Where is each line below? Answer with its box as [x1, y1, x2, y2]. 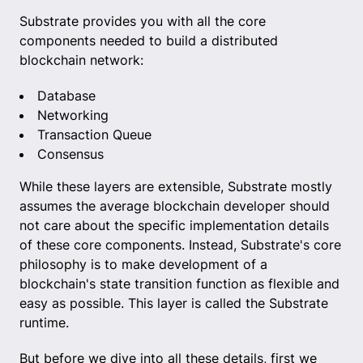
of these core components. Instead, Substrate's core [19, 236, 341, 253]
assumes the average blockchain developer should [19, 197, 330, 214]
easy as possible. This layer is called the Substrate [19, 294, 328, 311]
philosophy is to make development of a [19, 255, 267, 272]
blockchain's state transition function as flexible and [19, 275, 340, 292]
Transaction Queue [37, 126, 152, 143]
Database [37, 87, 96, 104]
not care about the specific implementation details [19, 216, 329, 233]
